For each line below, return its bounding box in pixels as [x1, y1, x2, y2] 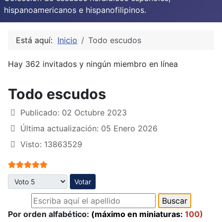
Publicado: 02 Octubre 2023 [20, 107, 127, 117]
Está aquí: [16, 35, 57, 45]
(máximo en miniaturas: [91, 209, 183, 219]
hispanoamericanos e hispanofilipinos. [4, 4, 146, 15]
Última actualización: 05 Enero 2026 [20, 123, 158, 133]
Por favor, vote [7, 174, 63, 184]
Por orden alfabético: [8, 209, 91, 219]
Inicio [57, 35, 77, 45]
